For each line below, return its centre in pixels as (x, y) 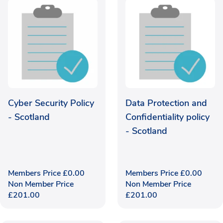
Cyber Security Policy (51, 103)
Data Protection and (166, 103)
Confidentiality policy (167, 117)
